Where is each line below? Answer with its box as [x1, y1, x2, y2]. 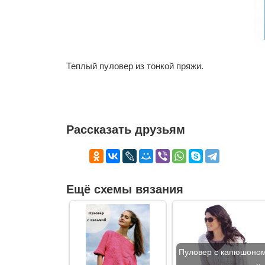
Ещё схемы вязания [66, 182, 183, 196]
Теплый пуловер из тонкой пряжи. [66, 60, 203, 71]
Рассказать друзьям [66, 122, 185, 136]
